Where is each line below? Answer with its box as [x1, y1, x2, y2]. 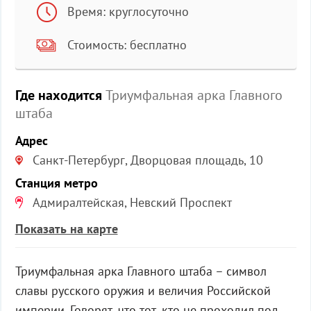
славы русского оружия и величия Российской [15, 283, 271, 299]
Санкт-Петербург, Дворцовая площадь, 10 [32, 152, 263, 168]
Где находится [15, 86, 102, 104]
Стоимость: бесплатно [67, 37, 187, 53]
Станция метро [15, 175, 98, 191]
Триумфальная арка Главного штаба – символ [15, 263, 267, 279]
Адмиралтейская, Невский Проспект [32, 194, 232, 210]
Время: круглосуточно [67, 3, 189, 19]
